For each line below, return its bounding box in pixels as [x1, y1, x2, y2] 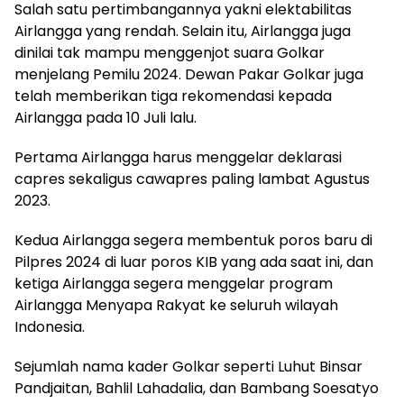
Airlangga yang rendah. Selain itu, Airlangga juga [14, 20, 351, 41]
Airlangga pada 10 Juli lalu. [14, 106, 197, 128]
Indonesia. [14, 316, 85, 337]
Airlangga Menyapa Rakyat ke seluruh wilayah [14, 294, 338, 316]
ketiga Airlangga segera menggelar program [14, 272, 333, 294]
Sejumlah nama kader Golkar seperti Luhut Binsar [14, 355, 363, 377]
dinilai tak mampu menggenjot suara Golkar [14, 41, 325, 63]
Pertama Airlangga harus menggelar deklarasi [14, 146, 342, 168]
